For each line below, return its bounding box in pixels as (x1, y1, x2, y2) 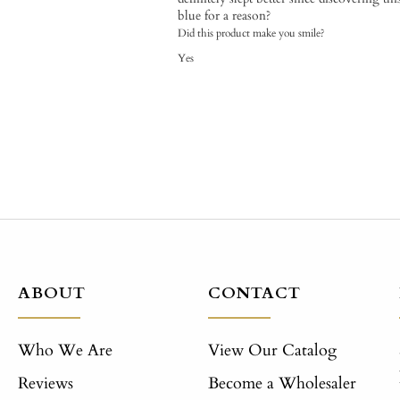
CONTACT (208, 281, 302, 304)
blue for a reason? (178, 6, 271, 24)
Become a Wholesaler (208, 371, 357, 395)
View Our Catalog (208, 338, 337, 362)
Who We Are (17, 338, 112, 362)
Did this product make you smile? (178, 25, 325, 40)
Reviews (17, 371, 73, 395)
